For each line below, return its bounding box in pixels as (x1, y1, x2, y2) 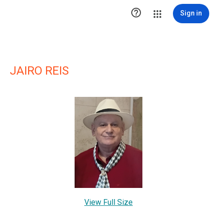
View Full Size (84, 197, 133, 207)
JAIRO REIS (10, 64, 69, 77)
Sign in (180, 9, 202, 17)
